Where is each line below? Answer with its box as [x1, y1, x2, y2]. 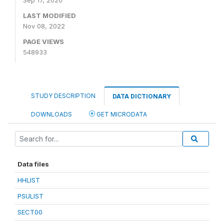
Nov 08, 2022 [23, 22, 65, 30]
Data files [17, 160, 49, 168]
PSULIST [17, 192, 43, 200]
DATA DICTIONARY [112, 92, 171, 100]
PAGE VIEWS [23, 37, 64, 46]
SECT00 [17, 208, 42, 216]
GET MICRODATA [95, 110, 147, 118]
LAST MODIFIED [23, 11, 76, 20]
